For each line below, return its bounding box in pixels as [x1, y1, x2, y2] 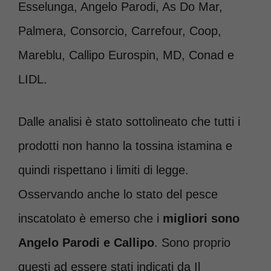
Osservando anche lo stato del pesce [18, 188, 218, 201]
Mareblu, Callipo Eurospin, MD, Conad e [18, 48, 234, 62]
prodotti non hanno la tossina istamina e [18, 139, 232, 153]
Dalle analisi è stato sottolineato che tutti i [18, 115, 240, 129]
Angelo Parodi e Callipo [18, 236, 154, 250]
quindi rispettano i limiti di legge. [18, 163, 189, 177]
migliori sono [163, 212, 240, 226]
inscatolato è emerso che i [18, 212, 163, 226]
